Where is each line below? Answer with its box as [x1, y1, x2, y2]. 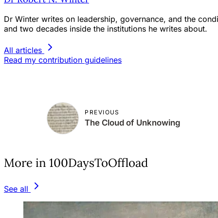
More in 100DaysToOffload [4, 155, 148, 170]
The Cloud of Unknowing [85, 118, 181, 128]
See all [4, 183, 28, 194]
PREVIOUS [85, 109, 120, 116]
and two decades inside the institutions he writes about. [4, 23, 207, 34]
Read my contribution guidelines [4, 54, 122, 65]
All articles [4, 45, 42, 55]
